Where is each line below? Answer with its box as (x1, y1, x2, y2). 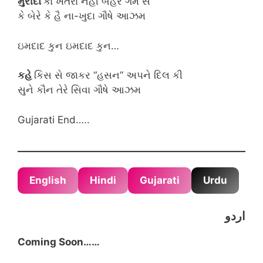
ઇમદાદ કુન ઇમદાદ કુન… (18, 39, 119, 52)
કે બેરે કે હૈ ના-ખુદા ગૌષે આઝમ (18, 10, 146, 22)
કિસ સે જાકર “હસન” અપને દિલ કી (34, 69, 183, 81)
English (29, 174, 66, 186)
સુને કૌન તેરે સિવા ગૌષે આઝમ (18, 84, 141, 96)
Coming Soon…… (18, 235, 100, 248)
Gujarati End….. (18, 113, 90, 126)
